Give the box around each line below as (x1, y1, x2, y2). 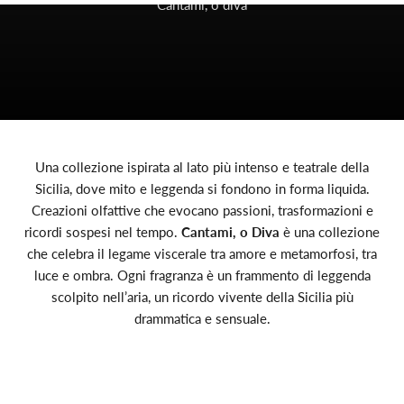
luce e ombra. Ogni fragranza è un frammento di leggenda (33, 267, 371, 284)
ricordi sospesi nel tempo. (24, 224, 181, 241)
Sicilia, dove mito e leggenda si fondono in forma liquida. (34, 180, 370, 197)
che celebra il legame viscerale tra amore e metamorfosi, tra (27, 245, 377, 262)
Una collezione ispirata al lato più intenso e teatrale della (35, 159, 369, 176)
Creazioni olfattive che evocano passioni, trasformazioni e (31, 202, 373, 219)
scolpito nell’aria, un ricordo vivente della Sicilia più (50, 289, 353, 306)
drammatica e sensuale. (133, 310, 271, 327)
